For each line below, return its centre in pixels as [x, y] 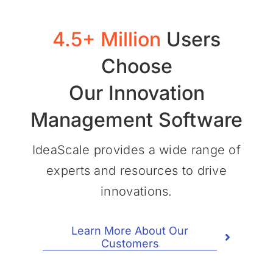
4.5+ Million [107, 40]
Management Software [136, 120]
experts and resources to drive [136, 171]
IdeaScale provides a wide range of [136, 150]
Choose [136, 66]
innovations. [136, 192]
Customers [130, 244]
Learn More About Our [130, 231]
